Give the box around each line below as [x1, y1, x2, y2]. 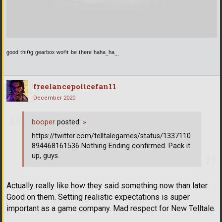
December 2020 [33, 95, 75, 102]
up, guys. [32, 151, 59, 160]
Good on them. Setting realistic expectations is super [6, 192, 190, 202]
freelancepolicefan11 [33, 81, 116, 92]
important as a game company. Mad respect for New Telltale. [6, 204, 216, 214]
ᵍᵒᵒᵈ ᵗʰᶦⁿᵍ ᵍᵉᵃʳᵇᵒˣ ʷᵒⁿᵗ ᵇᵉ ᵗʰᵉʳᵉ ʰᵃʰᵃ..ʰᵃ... [6, 49, 119, 58]
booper [32, 117, 55, 126]
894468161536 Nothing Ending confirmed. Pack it [32, 141, 190, 150]
